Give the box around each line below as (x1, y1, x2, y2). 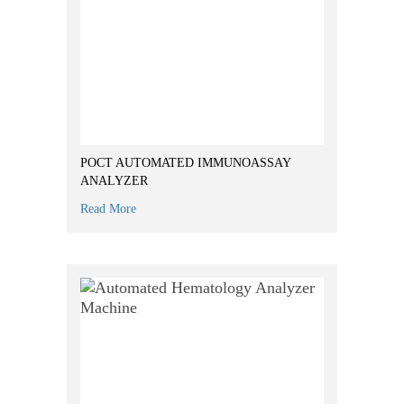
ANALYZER (80, 174, 148, 188)
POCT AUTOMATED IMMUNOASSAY (80, 156, 290, 170)
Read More (80, 202, 136, 216)
